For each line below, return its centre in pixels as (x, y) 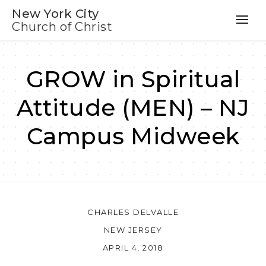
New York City (56, 14)
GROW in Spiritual (133, 79)
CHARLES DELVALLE (133, 212)
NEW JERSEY (133, 229)
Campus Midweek (133, 136)
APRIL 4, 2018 (133, 247)
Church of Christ (62, 27)
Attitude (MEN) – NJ (133, 108)
